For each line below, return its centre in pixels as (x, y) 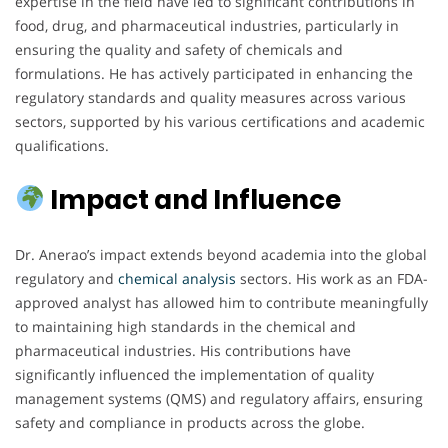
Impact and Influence (192, 199)
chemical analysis (175, 278)
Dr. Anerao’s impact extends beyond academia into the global (221, 254)
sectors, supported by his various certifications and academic (220, 121)
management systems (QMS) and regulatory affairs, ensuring (219, 398)
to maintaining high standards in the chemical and (185, 326)
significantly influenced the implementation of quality (194, 374)
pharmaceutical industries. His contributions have (183, 350)
